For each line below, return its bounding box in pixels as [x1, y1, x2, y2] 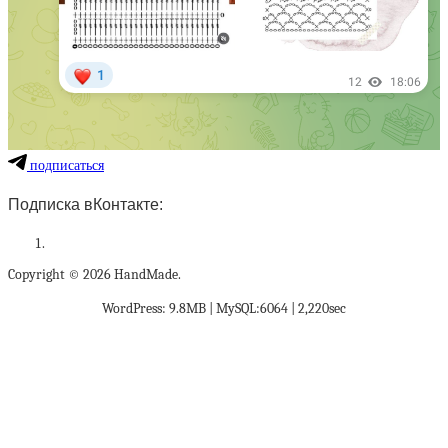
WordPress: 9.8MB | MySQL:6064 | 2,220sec [102, 299, 346, 317]
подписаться [27, 157, 104, 175]
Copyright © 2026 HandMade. [8, 265, 181, 283]
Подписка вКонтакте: [8, 195, 163, 213]
